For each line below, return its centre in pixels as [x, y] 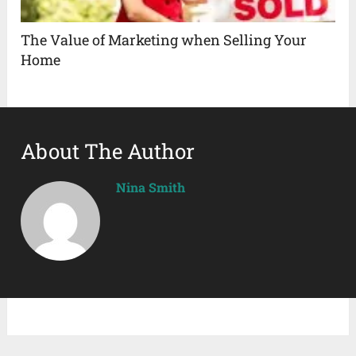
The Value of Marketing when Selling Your [164, 40]
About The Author [108, 151]
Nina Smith [151, 188]
